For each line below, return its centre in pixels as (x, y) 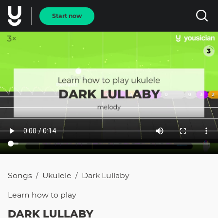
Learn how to (34, 195)
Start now (67, 16)
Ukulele (57, 175)
